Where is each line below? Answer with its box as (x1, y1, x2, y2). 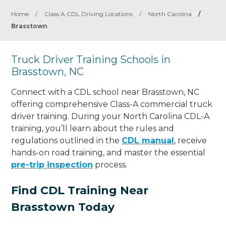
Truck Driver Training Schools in (11, 53, 171, 66)
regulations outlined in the (11, 135, 122, 145)
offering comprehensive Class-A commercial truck (11, 99, 213, 109)
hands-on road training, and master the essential (11, 147, 206, 157)
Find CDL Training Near (11, 183, 149, 197)
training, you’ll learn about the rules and (11, 123, 175, 133)
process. (93, 159, 128, 169)
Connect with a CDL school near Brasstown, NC (11, 87, 200, 97)
